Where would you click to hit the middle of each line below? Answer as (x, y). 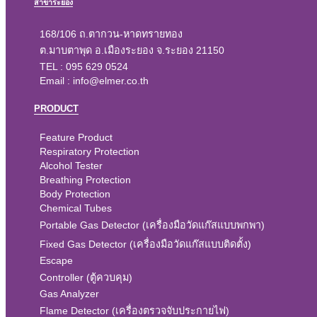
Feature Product (76, 137)
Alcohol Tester (71, 165)
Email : (56, 81)
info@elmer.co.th (111, 81)
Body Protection (75, 194)
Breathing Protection (85, 179)
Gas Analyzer (69, 293)
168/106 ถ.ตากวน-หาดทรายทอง (111, 34)
